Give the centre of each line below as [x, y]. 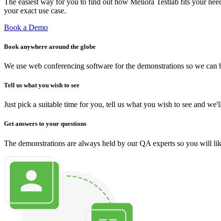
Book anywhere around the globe [50, 46]
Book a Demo [26, 27]
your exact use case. [35, 10]
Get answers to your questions [45, 124]
